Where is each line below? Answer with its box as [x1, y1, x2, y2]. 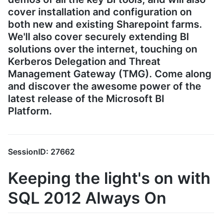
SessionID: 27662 [8, 146, 75, 157]
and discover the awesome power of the [8, 80, 201, 93]
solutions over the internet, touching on [8, 43, 197, 55]
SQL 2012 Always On [8, 188, 166, 208]
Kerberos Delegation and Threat [8, 55, 161, 68]
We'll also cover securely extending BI [8, 31, 189, 43]
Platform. [8, 105, 52, 117]
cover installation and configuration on [8, 6, 192, 18]
